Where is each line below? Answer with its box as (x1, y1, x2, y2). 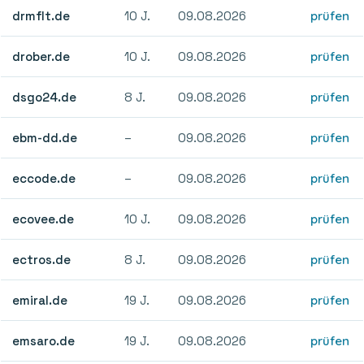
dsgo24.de (12, 89, 77, 105)
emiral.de (12, 292, 68, 308)
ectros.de (12, 251, 71, 267)
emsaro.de (12, 332, 76, 349)
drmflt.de (12, 7, 71, 24)
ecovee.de (12, 210, 75, 227)
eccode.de (12, 170, 76, 186)
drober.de (12, 48, 71, 64)
